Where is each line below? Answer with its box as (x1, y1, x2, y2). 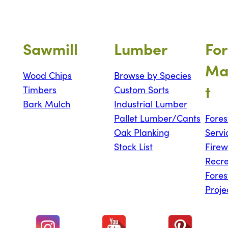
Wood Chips (23, 69, 72, 82)
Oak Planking (114, 126, 170, 139)
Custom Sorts (114, 83, 169, 96)
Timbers (23, 83, 57, 96)
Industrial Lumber (114, 98, 188, 110)
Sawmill (23, 38, 78, 60)
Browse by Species (114, 69, 192, 82)
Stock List (114, 140, 153, 153)
